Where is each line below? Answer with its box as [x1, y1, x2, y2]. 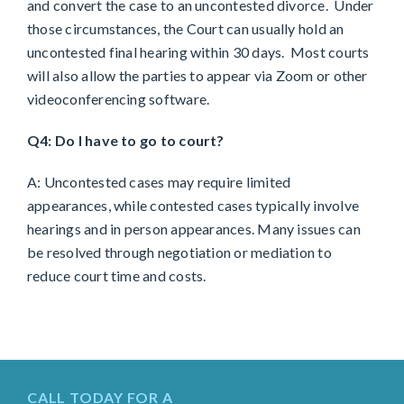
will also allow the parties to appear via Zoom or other [27, 67, 368, 85]
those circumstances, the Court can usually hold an [27, 20, 344, 38]
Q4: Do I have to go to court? [27, 132, 225, 150]
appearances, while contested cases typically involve [27, 197, 359, 215]
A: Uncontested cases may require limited [27, 173, 291, 191]
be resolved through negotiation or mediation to [27, 243, 332, 262]
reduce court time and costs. [27, 267, 207, 285]
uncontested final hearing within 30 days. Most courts [27, 43, 370, 61]
